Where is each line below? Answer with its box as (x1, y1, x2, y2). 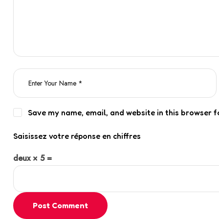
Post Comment (33, 200, 88, 210)
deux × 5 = (13, 152, 52, 164)
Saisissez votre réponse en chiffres (13, 131, 141, 141)
